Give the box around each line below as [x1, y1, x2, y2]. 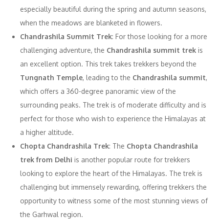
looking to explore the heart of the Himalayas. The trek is [20, 169, 202, 177]
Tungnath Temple [20, 73, 83, 82]
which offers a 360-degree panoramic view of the [20, 87, 176, 95]
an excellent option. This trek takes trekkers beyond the [20, 59, 197, 68]
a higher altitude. [20, 128, 74, 136]
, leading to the [83, 73, 132, 82]
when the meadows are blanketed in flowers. [20, 18, 162, 27]
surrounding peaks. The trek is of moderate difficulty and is [20, 100, 206, 109]
